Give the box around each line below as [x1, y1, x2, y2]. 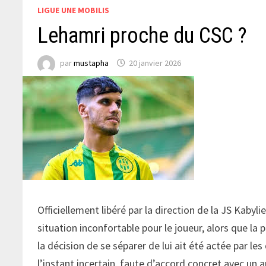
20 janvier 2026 [129, 58, 182, 69]
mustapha [74, 58, 109, 69]
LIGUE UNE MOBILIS [37, 4, 110, 15]
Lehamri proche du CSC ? [37, 23, 248, 48]
